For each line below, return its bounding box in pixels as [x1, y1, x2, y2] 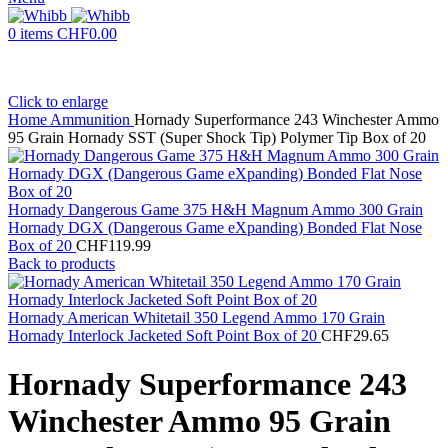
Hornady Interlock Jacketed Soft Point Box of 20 [8, 327, 321, 344]
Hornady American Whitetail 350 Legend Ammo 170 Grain [8, 309, 385, 326]
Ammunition [50, 111, 134, 128]
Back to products [8, 255, 115, 272]
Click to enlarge [8, 93, 108, 110]
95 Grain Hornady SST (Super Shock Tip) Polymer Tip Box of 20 [8, 129, 426, 146]
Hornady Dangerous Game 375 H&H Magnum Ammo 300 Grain [8, 201, 423, 218]
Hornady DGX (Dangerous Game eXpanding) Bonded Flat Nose [8, 219, 422, 236]
